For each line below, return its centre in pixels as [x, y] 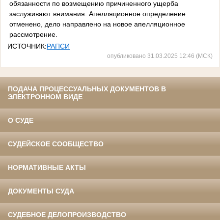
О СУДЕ [21, 121]
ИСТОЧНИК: [27, 46]
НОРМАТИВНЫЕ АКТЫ [47, 168]
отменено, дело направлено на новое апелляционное [97, 24]
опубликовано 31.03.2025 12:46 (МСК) [160, 56]
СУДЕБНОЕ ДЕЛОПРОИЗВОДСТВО [67, 215]
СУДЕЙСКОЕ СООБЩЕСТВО [56, 144]
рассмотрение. [33, 34]
